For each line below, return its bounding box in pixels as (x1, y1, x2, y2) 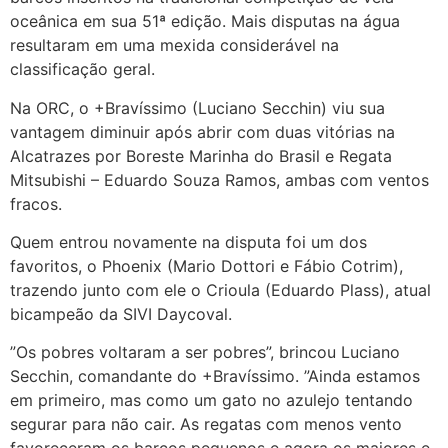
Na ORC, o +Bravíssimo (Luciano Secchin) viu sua (10, 97, 385, 118)
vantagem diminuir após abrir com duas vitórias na (10, 121, 395, 142)
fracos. (10, 193, 62, 214)
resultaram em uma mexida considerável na (10, 35, 339, 56)
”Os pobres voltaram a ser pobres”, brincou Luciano (10, 342, 400, 363)
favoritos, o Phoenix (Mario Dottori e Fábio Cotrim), (10, 256, 403, 277)
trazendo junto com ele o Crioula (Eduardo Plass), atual (10, 280, 431, 301)
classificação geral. (10, 59, 155, 80)
